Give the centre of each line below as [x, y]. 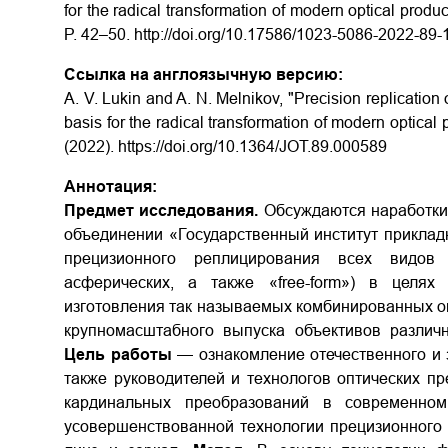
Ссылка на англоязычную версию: [203, 74]
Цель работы [118, 354]
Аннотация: [110, 186]
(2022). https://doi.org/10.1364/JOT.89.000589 [225, 146]
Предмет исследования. [161, 210]
